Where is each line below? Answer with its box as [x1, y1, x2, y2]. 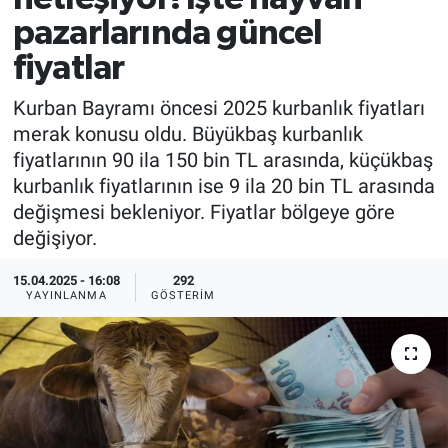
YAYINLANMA [25, 289, 107, 303]
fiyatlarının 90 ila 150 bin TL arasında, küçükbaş [12, 147, 433, 172]
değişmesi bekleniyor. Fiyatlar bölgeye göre [12, 199, 395, 224]
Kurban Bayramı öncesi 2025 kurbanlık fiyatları [12, 95, 425, 120]
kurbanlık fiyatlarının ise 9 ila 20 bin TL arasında [12, 173, 435, 198]
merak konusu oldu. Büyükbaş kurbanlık [12, 121, 363, 146]
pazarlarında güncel [12, 16, 323, 52]
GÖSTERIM [150, 289, 216, 303]
